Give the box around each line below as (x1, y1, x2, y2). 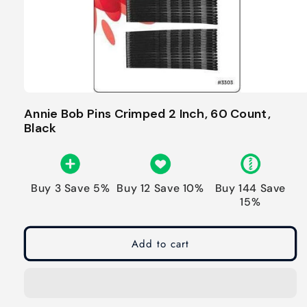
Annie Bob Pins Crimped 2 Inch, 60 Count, (24, 106, 271, 122)
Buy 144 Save (214, 181, 286, 195)
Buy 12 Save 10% (116, 181, 204, 195)
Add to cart (132, 236, 189, 251)
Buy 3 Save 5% (31, 181, 110, 195)
